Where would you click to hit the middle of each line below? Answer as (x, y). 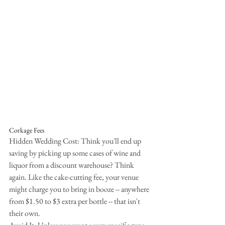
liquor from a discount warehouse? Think (72, 165)
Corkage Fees (27, 130)
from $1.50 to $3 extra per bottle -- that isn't (75, 201)
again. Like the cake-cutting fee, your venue (75, 177)
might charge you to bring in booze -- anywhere (80, 189)
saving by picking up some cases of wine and (76, 153)
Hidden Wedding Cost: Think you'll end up (76, 141)
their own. (25, 213)
